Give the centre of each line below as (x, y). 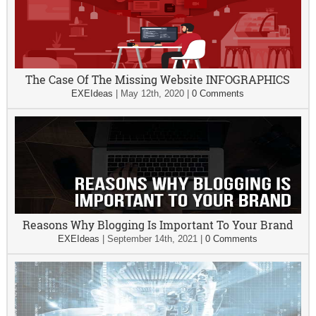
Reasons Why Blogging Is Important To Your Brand (158, 225)
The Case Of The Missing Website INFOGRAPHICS (158, 79)
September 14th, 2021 (153, 239)
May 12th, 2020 (153, 93)
